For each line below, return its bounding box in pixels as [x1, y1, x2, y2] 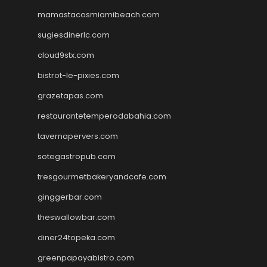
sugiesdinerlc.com [38, 29, 110, 41]
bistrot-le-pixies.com [38, 69, 119, 81]
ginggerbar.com [38, 191, 102, 203]
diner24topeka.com [38, 231, 115, 243]
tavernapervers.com [38, 130, 118, 142]
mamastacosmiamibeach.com [38, 8, 160, 20]
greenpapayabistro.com [38, 252, 134, 263]
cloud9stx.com [38, 49, 94, 61]
